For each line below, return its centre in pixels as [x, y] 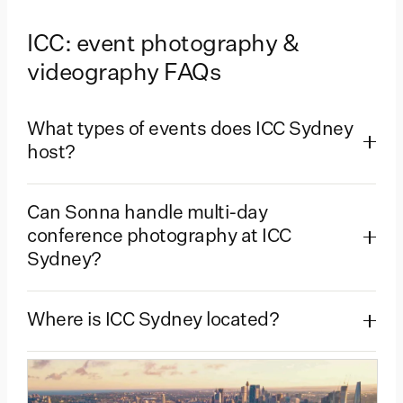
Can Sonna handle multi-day [147, 213]
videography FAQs [124, 73]
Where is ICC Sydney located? [153, 320]
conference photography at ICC [159, 237]
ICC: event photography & [163, 45]
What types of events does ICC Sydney [190, 130]
